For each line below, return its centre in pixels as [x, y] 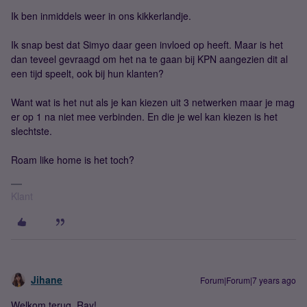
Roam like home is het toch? [73, 160]
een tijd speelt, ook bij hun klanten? [87, 74]
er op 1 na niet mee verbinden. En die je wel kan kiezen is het [144, 117]
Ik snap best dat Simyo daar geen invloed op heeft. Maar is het [147, 45]
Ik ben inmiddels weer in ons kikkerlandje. [101, 16]
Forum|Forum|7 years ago [248, 280]
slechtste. [32, 131]
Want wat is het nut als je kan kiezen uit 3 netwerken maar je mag [153, 102]
